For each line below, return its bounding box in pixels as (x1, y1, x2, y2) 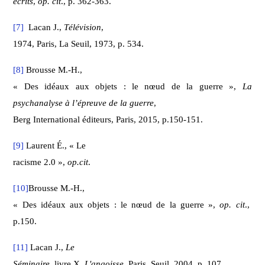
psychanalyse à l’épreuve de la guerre (13, 98, 154, 108)
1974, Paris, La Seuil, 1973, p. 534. (13, 38, 144, 49)
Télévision (64, 22, 102, 32)
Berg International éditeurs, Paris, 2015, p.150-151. (13, 114, 203, 124)
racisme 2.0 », (13, 157, 68, 167)
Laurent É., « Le (24, 140, 86, 150)
